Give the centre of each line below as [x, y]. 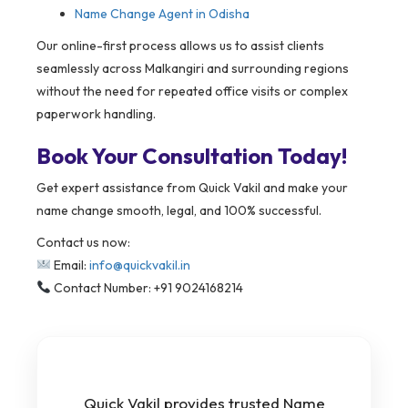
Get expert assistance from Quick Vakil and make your [192, 187]
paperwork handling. [96, 113]
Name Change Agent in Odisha [162, 13]
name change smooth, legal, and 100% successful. [179, 210]
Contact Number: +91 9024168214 [147, 287]
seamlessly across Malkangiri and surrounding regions [193, 68]
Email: [70, 265]
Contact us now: [83, 242]
